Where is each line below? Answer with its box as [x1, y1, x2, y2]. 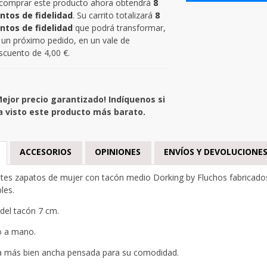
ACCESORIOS [19, 145, 72, 157]
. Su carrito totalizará [72, 9, 155, 21]
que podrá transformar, [72, 21, 166, 33]
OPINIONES [94, 145, 141, 157]
